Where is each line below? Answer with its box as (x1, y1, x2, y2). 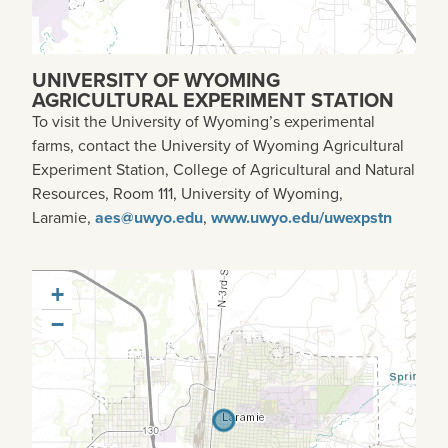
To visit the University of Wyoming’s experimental (32, 110, 375, 134)
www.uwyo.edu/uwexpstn (211, 206, 392, 230)
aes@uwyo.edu (95, 206, 203, 230)
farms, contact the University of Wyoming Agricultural (32, 134, 404, 158)
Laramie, (32, 206, 95, 230)
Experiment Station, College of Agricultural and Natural (32, 158, 415, 182)
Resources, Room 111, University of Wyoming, (32, 182, 343, 206)
